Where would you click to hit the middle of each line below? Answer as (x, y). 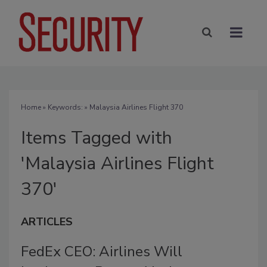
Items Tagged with (97, 138)
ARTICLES (47, 221)
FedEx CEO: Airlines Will (102, 251)
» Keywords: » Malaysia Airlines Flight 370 (112, 107)
